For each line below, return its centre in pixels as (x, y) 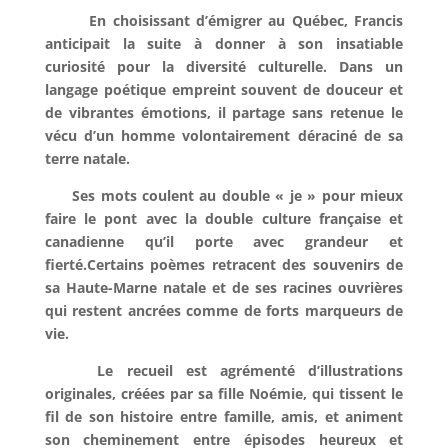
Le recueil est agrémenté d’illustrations (224, 370)
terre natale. (87, 158)
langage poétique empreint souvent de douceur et (224, 89)
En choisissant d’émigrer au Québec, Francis (224, 20)
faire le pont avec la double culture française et (224, 218)
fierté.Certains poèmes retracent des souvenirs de (224, 264)
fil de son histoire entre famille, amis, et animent (224, 416)
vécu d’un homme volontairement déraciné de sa (224, 135)
